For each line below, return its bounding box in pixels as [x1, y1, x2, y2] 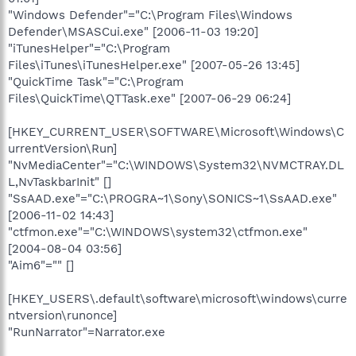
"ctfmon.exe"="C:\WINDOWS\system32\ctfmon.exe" [8, 224, 308, 239]
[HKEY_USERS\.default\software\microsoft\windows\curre [8, 291, 347, 306]
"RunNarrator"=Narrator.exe [8, 324, 165, 339]
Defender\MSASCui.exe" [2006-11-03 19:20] [8, 24, 258, 39]
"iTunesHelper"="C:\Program [8, 41, 170, 56]
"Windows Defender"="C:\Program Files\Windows [8, 7, 292, 22]
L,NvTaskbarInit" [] [8, 174, 111, 189]
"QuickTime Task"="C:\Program [8, 74, 184, 89]
